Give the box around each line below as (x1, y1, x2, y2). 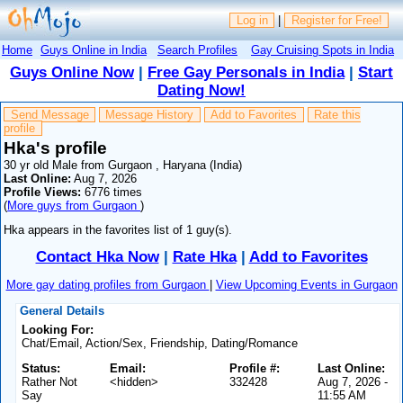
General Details (15, 303, 104, 318)
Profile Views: (4, 184, 82, 199)
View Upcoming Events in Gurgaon (215, 277, 398, 291)
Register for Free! (291, 13, 382, 28)
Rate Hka (172, 248, 237, 266)
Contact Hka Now (35, 248, 159, 266)
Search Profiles (157, 42, 237, 57)
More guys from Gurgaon (7, 198, 141, 212)
